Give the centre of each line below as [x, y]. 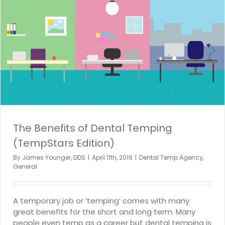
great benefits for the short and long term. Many [104, 211]
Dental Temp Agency [171, 157]
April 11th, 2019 [112, 157]
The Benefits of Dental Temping [93, 128]
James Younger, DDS [54, 157]
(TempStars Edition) [64, 143]
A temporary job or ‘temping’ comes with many [101, 200]
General [25, 166]
